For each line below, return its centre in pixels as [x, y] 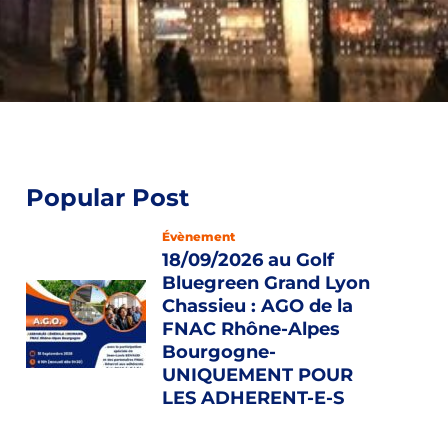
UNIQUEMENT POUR [257, 375]
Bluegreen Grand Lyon [266, 283]
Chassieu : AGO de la [257, 306]
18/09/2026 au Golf [248, 260]
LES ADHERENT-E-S [253, 398]
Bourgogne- [219, 352]
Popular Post [107, 197]
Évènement [198, 236]
